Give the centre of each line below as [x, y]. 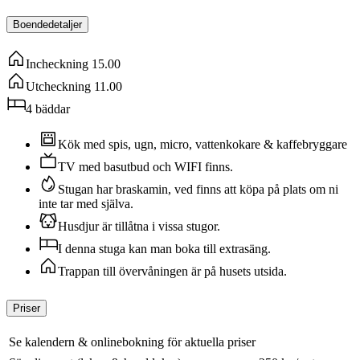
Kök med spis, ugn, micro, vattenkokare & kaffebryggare [202, 145]
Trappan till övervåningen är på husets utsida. [172, 272]
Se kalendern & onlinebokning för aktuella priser [132, 342]
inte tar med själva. [86, 204]
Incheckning [57, 64]
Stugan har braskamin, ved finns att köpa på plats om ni [198, 190]
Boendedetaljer [47, 25]
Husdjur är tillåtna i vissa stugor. [139, 227]
